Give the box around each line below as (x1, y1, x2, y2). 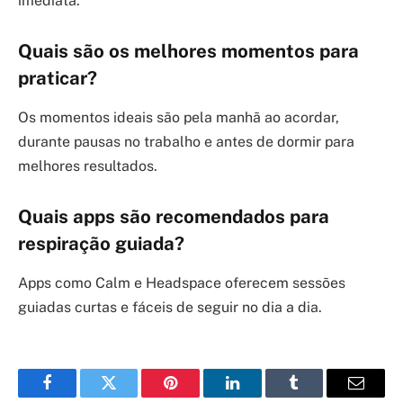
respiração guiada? (18, 233, 184, 255)
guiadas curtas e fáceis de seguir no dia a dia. (18, 299, 322, 317)
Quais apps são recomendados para (18, 206, 329, 228)
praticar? (18, 67, 97, 90)
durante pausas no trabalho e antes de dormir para (18, 133, 354, 151)
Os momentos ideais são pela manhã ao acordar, (18, 109, 339, 127)
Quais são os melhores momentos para (18, 40, 359, 63)
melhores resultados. (18, 157, 157, 175)
